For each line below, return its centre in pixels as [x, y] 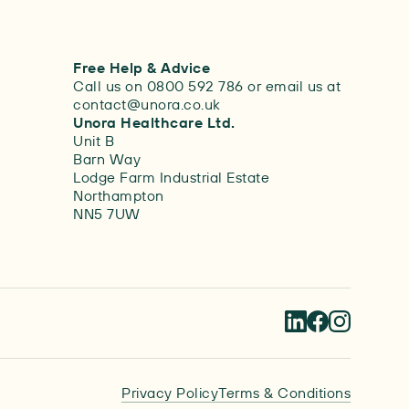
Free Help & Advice [142, 68]
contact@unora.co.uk [147, 104]
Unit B [94, 141]
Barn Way [107, 159]
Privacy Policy [170, 392]
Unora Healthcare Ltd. [154, 122]
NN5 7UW [107, 214]
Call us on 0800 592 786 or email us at [207, 86]
